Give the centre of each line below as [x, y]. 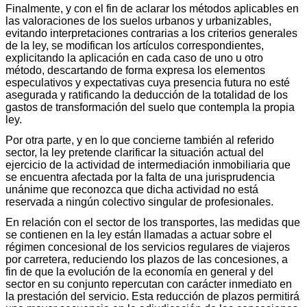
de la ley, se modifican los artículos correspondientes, [135, 45]
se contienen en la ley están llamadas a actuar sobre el [139, 234]
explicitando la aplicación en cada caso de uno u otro [134, 58]
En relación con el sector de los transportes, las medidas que [153, 222]
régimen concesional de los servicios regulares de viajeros [148, 247]
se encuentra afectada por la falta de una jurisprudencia [140, 177]
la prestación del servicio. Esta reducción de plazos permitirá [152, 296]
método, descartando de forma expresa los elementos [135, 70]
